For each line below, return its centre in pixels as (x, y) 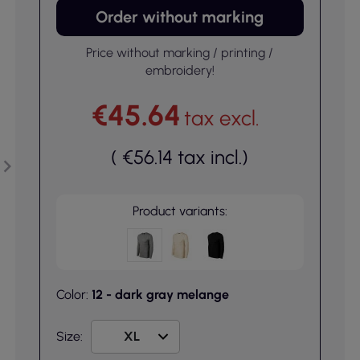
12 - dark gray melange (160, 295)
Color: (74, 295)
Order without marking (180, 17)
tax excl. (222, 118)
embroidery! (180, 70)
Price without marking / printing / (180, 53)
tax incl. (210, 157)
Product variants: (180, 211)
